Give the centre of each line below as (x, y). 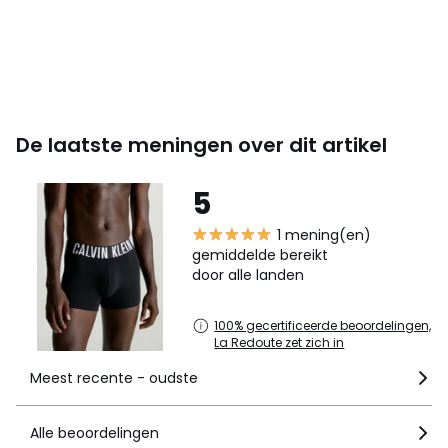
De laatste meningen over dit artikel (201, 144)
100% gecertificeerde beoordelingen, (323, 325)
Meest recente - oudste (114, 377)
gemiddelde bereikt (260, 254)
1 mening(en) (324, 234)
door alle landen (248, 274)
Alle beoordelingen (94, 432)
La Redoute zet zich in (279, 342)
